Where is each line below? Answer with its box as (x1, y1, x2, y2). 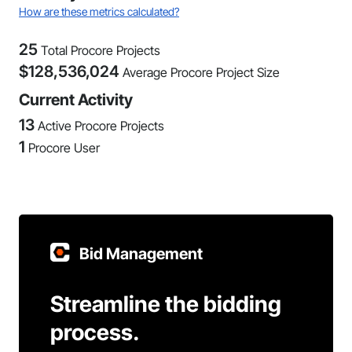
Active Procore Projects (38, 118, 164, 134)
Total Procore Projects (41, 42, 160, 58)
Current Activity (19, 90, 133, 109)
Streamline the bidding (50, 291, 281, 317)
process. (50, 319, 140, 346)
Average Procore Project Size (123, 64, 280, 80)
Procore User (28, 140, 100, 156)
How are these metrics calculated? (19, 5, 179, 18)
